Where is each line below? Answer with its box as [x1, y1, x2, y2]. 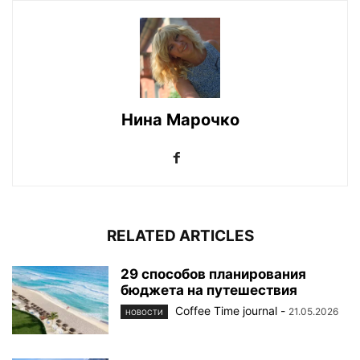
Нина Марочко [121, 110, 239, 129]
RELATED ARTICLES [106, 227, 254, 245]
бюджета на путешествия [121, 282, 297, 298]
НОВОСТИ [125, 308, 163, 317]
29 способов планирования [121, 266, 306, 282]
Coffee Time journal [175, 304, 277, 317]
